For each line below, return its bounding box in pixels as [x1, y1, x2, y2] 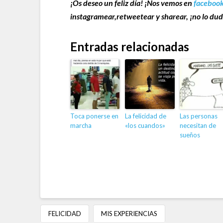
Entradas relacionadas [70, 39, 189, 54]
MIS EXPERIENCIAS [101, 209, 157, 218]
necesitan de [179, 121, 216, 129]
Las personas [179, 111, 218, 120]
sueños [179, 130, 200, 139]
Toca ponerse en [70, 111, 118, 120]
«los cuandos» [124, 121, 165, 129]
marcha [70, 121, 92, 129]
